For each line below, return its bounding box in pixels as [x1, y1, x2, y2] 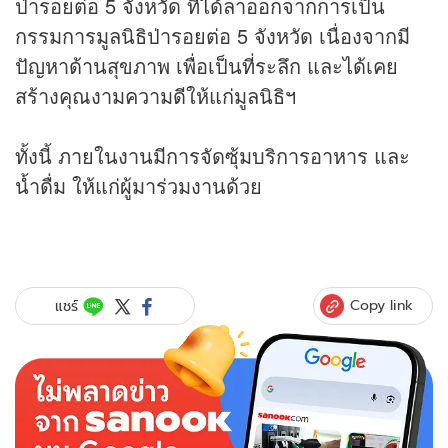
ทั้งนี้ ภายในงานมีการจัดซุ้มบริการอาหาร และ [15, 141, 410, 171]
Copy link [350, 295, 413, 316]
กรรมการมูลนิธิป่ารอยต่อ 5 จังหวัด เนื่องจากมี [15, 21, 410, 51]
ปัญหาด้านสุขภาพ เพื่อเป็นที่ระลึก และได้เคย [15, 51, 398, 81]
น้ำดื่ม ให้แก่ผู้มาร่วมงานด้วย [15, 171, 262, 201]
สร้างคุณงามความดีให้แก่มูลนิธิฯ [15, 81, 296, 111]
